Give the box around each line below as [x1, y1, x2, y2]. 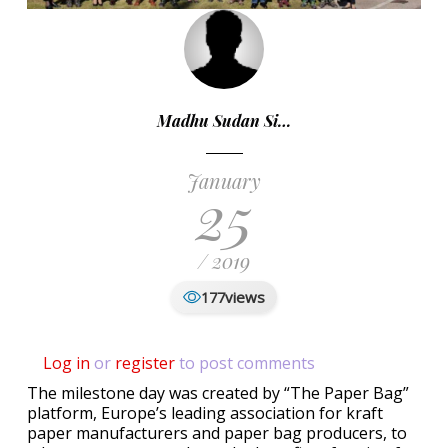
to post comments [175, 352, 315, 375]
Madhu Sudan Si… [157, 110, 291, 132]
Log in [43, 352, 90, 375]
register [115, 352, 175, 375]
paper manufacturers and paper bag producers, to [27, 422, 407, 445]
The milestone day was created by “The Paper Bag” [27, 382, 409, 405]
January [187, 167, 261, 195]
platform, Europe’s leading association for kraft [27, 402, 383, 425]
